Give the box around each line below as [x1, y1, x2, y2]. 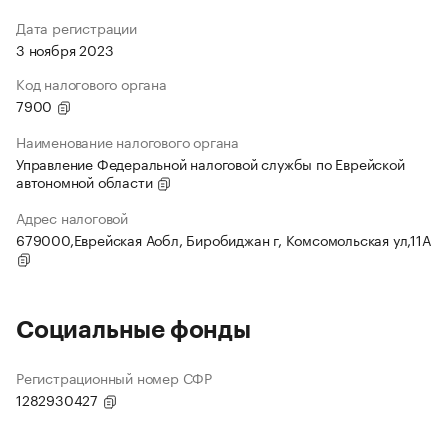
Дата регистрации [16, 16, 137, 39]
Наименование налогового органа [16, 130, 239, 153]
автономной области [16, 170, 157, 193]
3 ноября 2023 [16, 38, 114, 61]
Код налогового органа [16, 72, 167, 95]
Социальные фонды [16, 318, 251, 343]
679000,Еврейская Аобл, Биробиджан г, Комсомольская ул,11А [16, 228, 431, 251]
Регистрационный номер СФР [16, 366, 212, 389]
